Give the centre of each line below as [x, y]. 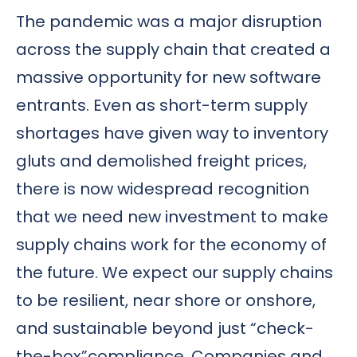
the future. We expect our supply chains [175, 272]
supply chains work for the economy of [171, 244]
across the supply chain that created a [173, 49]
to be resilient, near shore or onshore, [166, 300]
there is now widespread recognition [163, 188]
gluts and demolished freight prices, [161, 161]
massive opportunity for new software [169, 77]
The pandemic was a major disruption [169, 21]
